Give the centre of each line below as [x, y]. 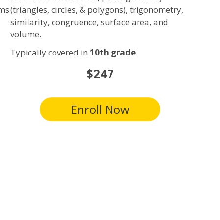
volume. [26, 34]
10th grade [112, 53]
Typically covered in [50, 53]
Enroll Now [100, 109]
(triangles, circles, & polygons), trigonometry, [96, 9]
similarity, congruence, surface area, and [89, 22]
